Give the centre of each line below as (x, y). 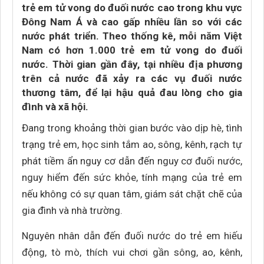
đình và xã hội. (55, 107)
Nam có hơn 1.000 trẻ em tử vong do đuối (132, 50)
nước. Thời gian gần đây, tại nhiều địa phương (132, 64)
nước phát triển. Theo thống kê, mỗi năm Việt (132, 36)
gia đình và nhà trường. (72, 210)
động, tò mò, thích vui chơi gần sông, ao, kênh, (132, 252)
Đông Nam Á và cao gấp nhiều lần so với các (132, 22)
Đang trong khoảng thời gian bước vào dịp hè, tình (132, 128)
